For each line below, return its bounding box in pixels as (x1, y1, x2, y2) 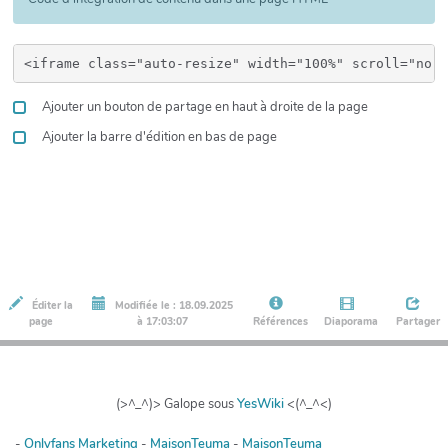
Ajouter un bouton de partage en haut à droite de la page (39, 98, 368, 117)
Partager (392, 314, 440, 330)
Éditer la (28, 298, 73, 314)
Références (250, 314, 308, 330)
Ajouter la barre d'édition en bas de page (39, 127, 277, 146)
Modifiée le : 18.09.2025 (111, 298, 233, 314)
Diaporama (321, 314, 379, 330)
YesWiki (237, 394, 284, 413)
